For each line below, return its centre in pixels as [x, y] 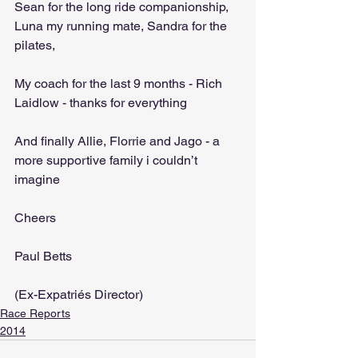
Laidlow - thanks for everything [101, 103]
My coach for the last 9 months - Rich [120, 84]
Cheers [35, 218]
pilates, [35, 45]
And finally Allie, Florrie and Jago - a [119, 141]
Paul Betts [43, 256]
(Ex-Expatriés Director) [79, 294]
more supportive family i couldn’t [107, 160]
